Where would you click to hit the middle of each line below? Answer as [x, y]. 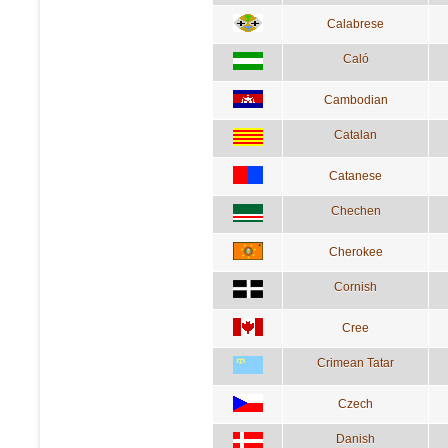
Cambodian [355, 99]
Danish [355, 438]
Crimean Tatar [355, 362]
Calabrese [355, 23]
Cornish [355, 286]
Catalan [355, 134]
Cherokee [355, 251]
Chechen [355, 210]
